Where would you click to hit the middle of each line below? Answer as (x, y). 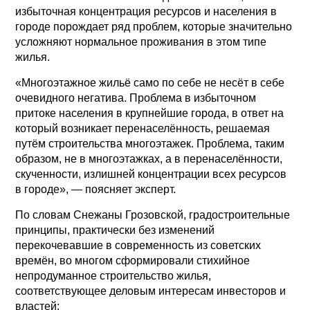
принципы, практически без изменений (115, 230)
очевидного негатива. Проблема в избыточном (136, 98)
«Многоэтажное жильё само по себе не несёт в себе (150, 82)
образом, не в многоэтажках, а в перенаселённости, (149, 158)
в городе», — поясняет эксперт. (96, 189)
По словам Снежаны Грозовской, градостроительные (153, 215)
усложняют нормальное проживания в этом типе (141, 42)
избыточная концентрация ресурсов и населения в (146, 11)
